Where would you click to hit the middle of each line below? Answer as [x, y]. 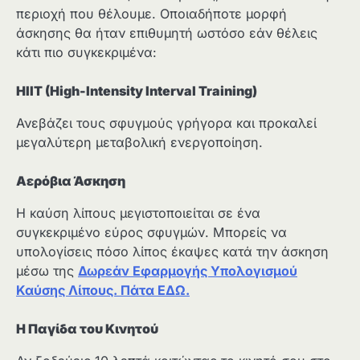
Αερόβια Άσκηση [71, 180]
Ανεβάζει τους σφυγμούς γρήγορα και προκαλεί [166, 123]
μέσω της [47, 270]
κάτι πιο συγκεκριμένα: [86, 52]
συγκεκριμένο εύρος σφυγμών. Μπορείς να [151, 232]
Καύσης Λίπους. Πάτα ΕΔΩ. [103, 290]
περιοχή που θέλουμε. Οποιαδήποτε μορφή [151, 13]
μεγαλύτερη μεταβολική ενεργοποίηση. [139, 142]
